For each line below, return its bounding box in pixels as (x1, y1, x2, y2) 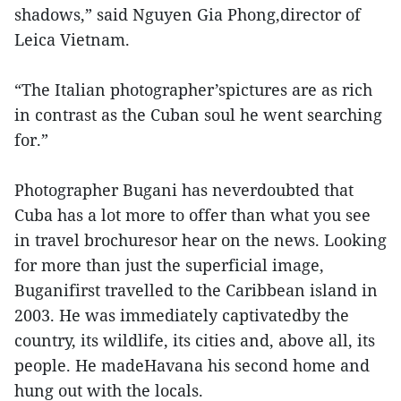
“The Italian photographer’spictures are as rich (14, 79, 372, 101)
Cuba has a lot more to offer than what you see (14, 204, 371, 226)
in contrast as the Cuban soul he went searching (14, 104, 382, 126)
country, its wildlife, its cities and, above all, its (14, 329, 375, 352)
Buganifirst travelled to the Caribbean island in (14, 279, 378, 302)
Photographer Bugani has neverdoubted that (14, 179, 354, 201)
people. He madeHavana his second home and (14, 354, 370, 377)
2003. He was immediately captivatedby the (14, 304, 349, 327)
